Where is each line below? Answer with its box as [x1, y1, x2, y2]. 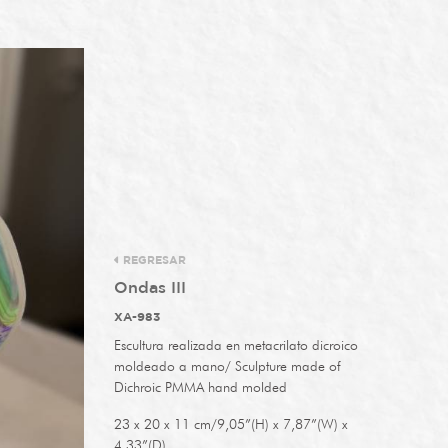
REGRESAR [119, 256, 186, 266]
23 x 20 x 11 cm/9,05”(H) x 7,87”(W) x [113, 416, 348, 432]
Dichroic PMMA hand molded [113, 379, 287, 395]
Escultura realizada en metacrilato [113, 337, 308, 353]
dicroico [307, 337, 358, 353]
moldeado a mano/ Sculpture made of [113, 358, 341, 374]
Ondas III [113, 281, 186, 296]
